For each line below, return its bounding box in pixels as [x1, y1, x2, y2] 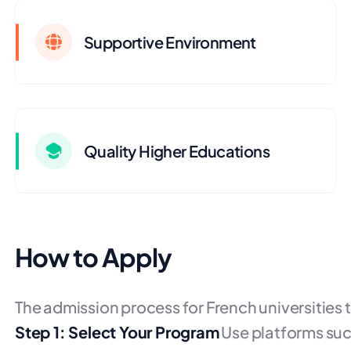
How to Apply [15, 241, 172, 273]
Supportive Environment [84, 31, 256, 52]
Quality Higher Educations [84, 140, 270, 161]
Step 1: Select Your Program [15, 322, 219, 342]
